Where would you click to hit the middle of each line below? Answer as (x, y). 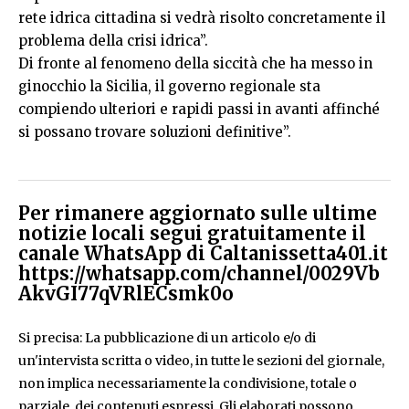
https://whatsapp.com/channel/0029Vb (199, 273)
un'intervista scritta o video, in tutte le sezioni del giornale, (201, 361)
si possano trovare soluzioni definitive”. (155, 132)
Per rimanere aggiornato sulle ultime (198, 213)
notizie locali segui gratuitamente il (192, 233)
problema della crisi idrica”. (113, 41)
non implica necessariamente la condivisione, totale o (188, 383)
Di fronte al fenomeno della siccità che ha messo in (195, 63)
